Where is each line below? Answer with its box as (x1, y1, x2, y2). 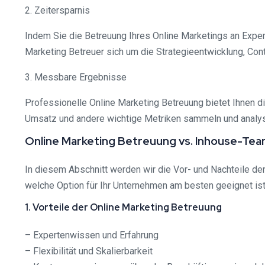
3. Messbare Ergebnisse (25, 71, 127, 83)
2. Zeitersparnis (25, 4, 90, 16)
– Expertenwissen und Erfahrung (25, 229, 159, 241)
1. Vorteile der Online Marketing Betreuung (25, 201, 222, 214)
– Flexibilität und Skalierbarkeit (25, 245, 153, 257)
